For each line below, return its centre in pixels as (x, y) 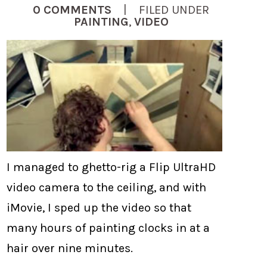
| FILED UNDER (161, 10)
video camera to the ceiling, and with (107, 187)
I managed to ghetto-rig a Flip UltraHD (111, 167)
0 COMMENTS (72, 10)
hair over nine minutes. (70, 248)
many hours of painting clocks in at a (108, 228)
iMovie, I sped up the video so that (99, 207)
